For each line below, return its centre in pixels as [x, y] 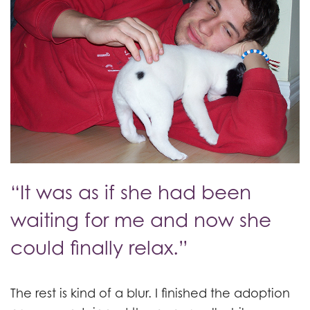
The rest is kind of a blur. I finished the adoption [150, 293]
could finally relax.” [99, 248]
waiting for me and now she [141, 220]
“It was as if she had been [131, 192]
